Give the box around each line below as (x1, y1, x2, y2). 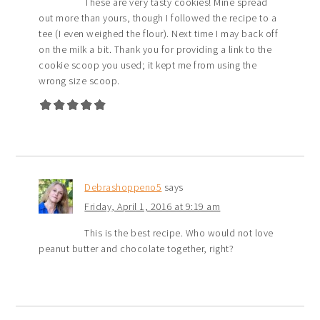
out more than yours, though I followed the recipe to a (39, 11, 277, 25)
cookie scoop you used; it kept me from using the (39, 59, 257, 72)
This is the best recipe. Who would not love (84, 226, 274, 240)
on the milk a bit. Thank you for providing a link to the (39, 43, 272, 56)
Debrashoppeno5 (84, 181, 162, 194)
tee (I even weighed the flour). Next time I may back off (39, 27, 279, 41)
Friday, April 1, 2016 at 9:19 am (84, 200, 221, 214)
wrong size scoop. (39, 74, 120, 88)
